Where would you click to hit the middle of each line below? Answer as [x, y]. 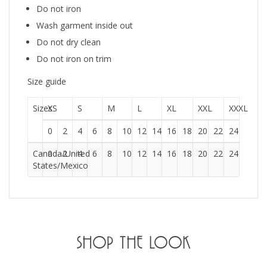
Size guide [47, 81]
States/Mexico [60, 165]
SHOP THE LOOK [133, 242]
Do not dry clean [69, 42]
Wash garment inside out [85, 25]
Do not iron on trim [74, 59]
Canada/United [61, 153]
